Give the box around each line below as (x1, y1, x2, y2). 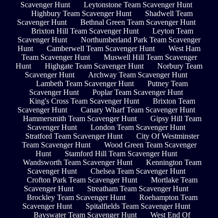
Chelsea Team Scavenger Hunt (90, 166, 185, 175)
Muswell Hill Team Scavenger (103, 53, 197, 61)
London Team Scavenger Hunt (90, 123, 185, 131)
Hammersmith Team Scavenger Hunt (22, 114, 137, 123)
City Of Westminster (136, 131, 199, 140)
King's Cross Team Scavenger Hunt (29, 96, 139, 105)
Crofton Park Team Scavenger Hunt (26, 175, 137, 184)
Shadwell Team (145, 9, 193, 18)
